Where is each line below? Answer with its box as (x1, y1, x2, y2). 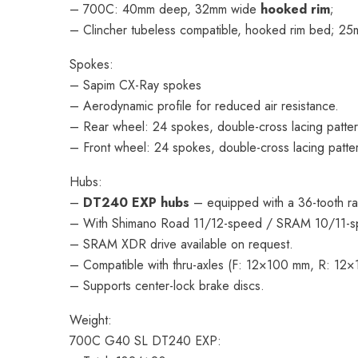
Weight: (70, 311, 112, 329)
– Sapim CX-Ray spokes (70, 76, 201, 94)
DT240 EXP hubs (83, 193, 189, 212)
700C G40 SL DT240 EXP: (70, 332, 221, 350)
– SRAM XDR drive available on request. (70, 235, 293, 253)
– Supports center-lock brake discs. (70, 276, 265, 295)
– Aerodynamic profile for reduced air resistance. (70, 97, 339, 115)
